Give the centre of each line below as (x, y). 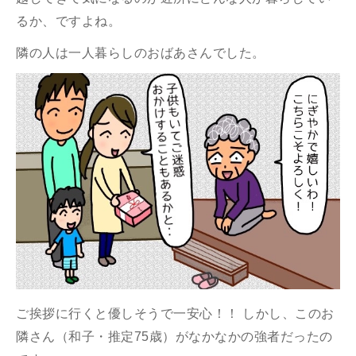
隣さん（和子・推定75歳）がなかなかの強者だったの (174, 336)
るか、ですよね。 (68, 21)
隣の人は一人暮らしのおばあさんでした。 (141, 52)
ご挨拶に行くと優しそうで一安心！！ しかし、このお (175, 313)
